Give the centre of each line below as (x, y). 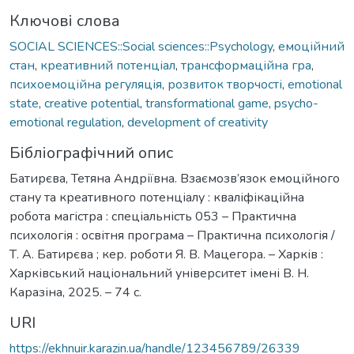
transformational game (207, 103)
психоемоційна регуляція (86, 84)
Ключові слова (65, 21)
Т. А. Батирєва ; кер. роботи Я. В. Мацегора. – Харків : (166, 254)
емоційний (311, 46)
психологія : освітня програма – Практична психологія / (172, 235)
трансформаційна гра (246, 65)
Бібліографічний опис (91, 153)
